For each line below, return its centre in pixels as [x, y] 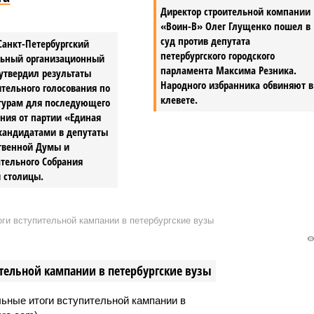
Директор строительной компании [236, 11]
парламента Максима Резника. [229, 70]
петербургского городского [218, 55]
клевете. [179, 99]
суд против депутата [206, 40]
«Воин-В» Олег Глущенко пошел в [236, 26]
